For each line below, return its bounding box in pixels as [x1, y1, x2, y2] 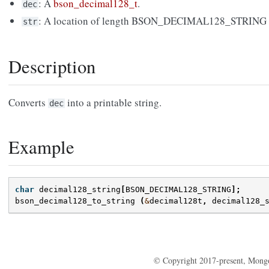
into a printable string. [65, 95, 162, 110]
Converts [8, 95, 48, 110]
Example [8, 134, 74, 160]
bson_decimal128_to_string [15, 196, 135, 206]
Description [8, 54, 95, 79]
